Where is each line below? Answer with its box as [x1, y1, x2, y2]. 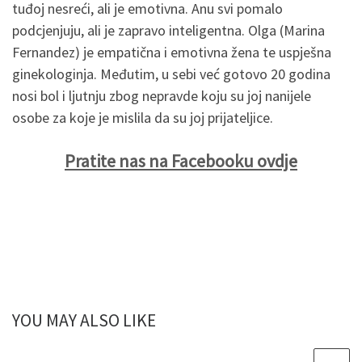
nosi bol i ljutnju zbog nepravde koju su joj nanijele [12, 86, 311, 105]
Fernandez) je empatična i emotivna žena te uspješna [12, 42, 331, 61]
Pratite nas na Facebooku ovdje [65, 149, 297, 173]
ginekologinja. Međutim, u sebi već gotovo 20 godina [12, 64, 330, 83]
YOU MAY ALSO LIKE [12, 309, 156, 331]
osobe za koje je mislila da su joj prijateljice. [12, 107, 273, 127]
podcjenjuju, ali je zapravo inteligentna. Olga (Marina [12, 20, 325, 40]
